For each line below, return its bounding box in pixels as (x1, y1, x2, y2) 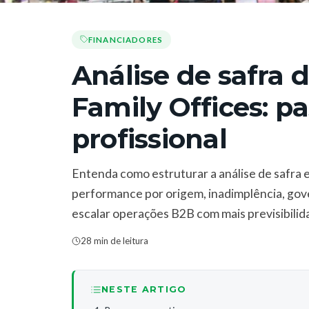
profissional (72, 122, 227, 155)
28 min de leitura (81, 235, 148, 246)
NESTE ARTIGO (101, 284, 187, 295)
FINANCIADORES (88, 34, 163, 44)
